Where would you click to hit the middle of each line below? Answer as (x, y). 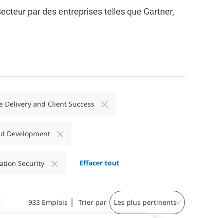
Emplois (54, 202)
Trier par (92, 202)
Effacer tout (99, 163)
